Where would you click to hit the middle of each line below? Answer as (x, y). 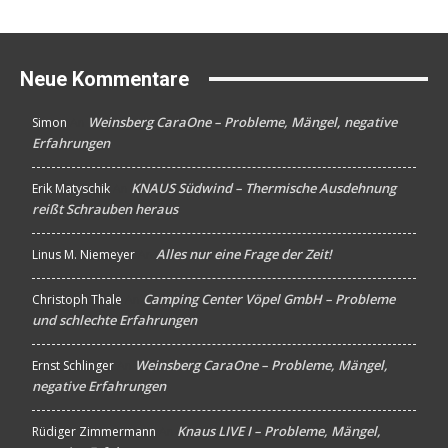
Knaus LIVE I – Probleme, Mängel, (279, 430)
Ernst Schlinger (73, 365)
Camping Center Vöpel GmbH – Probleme (269, 298)
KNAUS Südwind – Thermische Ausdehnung (263, 187)
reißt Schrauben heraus (105, 208)
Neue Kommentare (104, 78)
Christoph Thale (77, 299)
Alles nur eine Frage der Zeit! (244, 253)
